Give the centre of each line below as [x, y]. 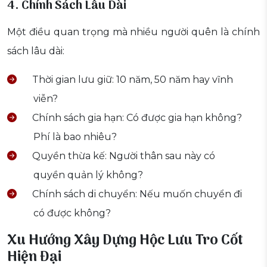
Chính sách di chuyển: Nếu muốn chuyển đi [136, 194]
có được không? [72, 213]
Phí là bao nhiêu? [75, 137]
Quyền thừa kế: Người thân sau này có [122, 156]
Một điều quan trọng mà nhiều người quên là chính [133, 32]
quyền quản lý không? [88, 175]
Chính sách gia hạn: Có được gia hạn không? [136, 118]
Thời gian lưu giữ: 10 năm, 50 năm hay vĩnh [131, 80]
